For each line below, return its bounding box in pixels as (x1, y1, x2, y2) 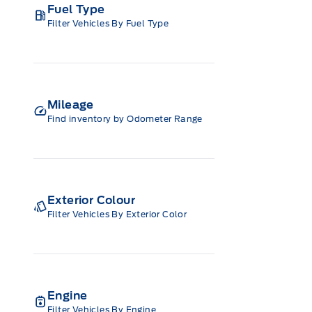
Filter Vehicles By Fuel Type (47, 17, 169, 29)
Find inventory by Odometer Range (47, 113, 203, 124)
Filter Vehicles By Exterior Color (47, 208, 187, 219)
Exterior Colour (47, 193, 135, 207)
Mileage (47, 97, 94, 111)
